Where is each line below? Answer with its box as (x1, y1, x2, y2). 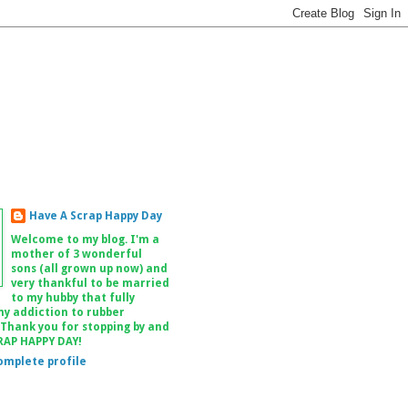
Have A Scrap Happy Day (29, 209, 162, 222)
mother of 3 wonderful (11, 248, 142, 260)
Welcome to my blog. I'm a (11, 233, 159, 246)
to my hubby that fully (11, 291, 135, 304)
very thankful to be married (11, 277, 169, 290)
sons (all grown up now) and (11, 262, 168, 275)
